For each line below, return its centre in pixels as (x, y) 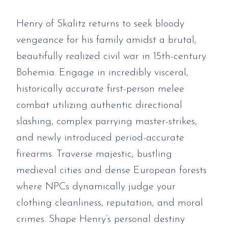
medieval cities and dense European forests (111, 170)
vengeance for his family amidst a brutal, (106, 40)
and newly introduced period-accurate (100, 138)
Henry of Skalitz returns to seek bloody (100, 24)
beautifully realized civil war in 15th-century (111, 56)
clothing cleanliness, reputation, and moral (110, 203)
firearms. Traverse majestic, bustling (94, 154)
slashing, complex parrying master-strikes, (107, 122)
